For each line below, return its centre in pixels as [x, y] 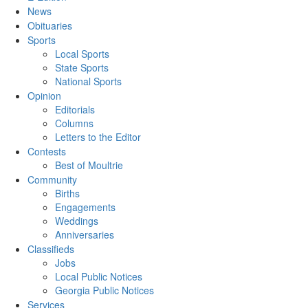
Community [52, 180]
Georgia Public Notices [104, 290]
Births [67, 194]
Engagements [85, 207]
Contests [47, 152]
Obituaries [50, 26]
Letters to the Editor [98, 137]
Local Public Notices [99, 277]
